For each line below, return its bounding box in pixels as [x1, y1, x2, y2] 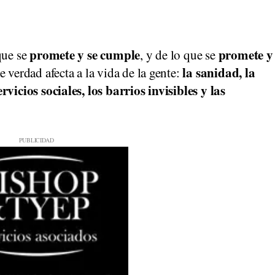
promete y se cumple [29, 45, 141, 64]
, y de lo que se [140, 46, 219, 63]
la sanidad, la [182, 63, 255, 82]
